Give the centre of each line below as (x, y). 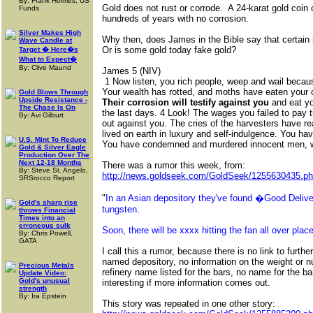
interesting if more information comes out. (188, 282)
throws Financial (47, 210)
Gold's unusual (44, 281)
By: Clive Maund (45, 67)
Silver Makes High (50, 32)
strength (33, 288)
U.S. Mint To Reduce (53, 139)
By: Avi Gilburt (41, 115)
